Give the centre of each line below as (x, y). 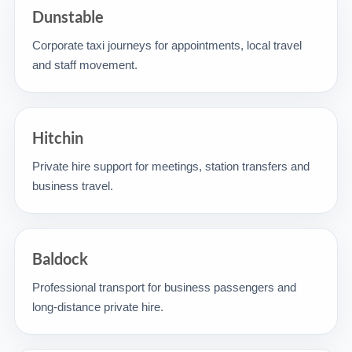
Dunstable (68, 16)
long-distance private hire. (98, 307)
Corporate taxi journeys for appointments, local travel (167, 45)
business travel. (73, 186)
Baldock (60, 258)
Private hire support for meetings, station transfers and (171, 166)
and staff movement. (85, 65)
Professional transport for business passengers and (164, 287)
